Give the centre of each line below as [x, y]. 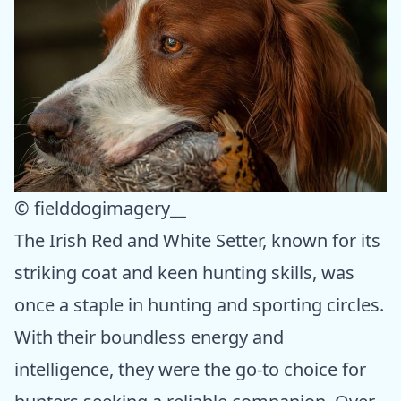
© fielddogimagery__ [100, 209]
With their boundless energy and [149, 337]
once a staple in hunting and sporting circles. [199, 305]
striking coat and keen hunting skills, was [184, 273]
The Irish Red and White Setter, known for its [197, 241]
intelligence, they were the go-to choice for [190, 370]
